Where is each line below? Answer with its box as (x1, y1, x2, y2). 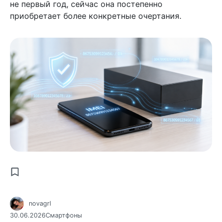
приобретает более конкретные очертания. (10, 11, 181, 21)
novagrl (29, 200, 51, 208)
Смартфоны (46, 211, 82, 219)
